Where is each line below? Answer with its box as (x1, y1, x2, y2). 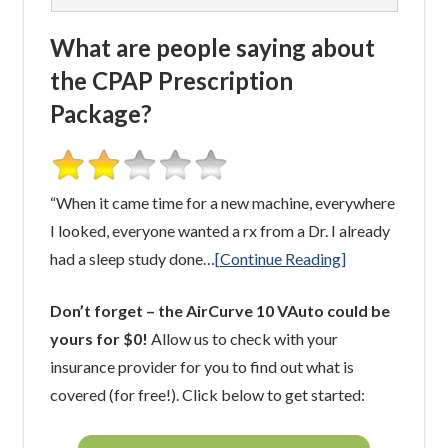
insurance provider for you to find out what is (49, 356, 354, 376)
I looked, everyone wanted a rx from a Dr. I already (49, 220, 390, 240)
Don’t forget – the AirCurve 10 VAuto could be (49, 300, 390, 320)
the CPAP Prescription (49, 65, 293, 95)
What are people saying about (49, 32, 375, 62)
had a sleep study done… (49, 248, 215, 268)
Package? (49, 98, 152, 128)
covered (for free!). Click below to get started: (49, 384, 365, 404)
